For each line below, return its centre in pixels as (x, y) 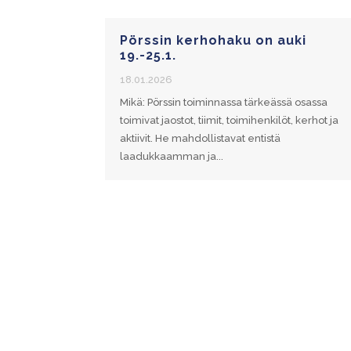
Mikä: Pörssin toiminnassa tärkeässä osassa (224, 103)
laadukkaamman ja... (172, 157)
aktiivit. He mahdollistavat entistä (201, 139)
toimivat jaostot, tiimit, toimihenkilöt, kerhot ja (230, 121)
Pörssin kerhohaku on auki (213, 41)
